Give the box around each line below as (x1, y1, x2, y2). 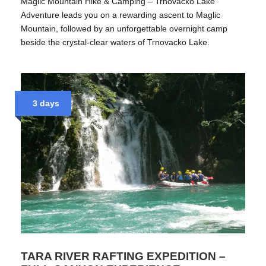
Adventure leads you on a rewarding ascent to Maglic (21, 9, 220, 20)
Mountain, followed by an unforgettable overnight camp (21, 23, 227, 33)
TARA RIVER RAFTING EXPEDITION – (21, 249, 226, 262)
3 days (33, 98, 59, 108)
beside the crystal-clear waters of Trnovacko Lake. (21, 37, 210, 47)
